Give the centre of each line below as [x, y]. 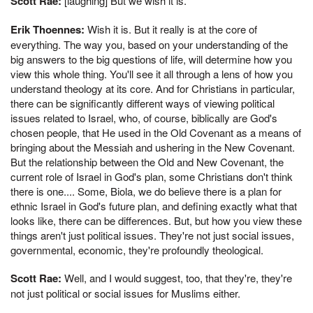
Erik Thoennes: [48, 29]
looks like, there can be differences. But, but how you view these [156, 220]
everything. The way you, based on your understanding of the [149, 44]
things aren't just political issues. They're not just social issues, [152, 235]
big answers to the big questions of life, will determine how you [151, 59]
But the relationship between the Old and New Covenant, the [147, 161]
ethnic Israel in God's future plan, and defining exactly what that [154, 205]
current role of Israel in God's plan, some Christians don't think [152, 176]
